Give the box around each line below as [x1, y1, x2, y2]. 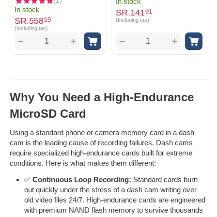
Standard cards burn [131, 175, 198, 184]
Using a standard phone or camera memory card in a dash [10, 128, 194, 137]
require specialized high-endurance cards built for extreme [10, 149, 192, 157]
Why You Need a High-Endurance [10, 91, 194, 104]
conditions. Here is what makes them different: [10, 159, 156, 167]
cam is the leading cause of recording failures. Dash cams [10, 139, 193, 147]
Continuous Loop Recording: [32, 175, 131, 184]
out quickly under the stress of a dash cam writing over [24, 186, 197, 194]
